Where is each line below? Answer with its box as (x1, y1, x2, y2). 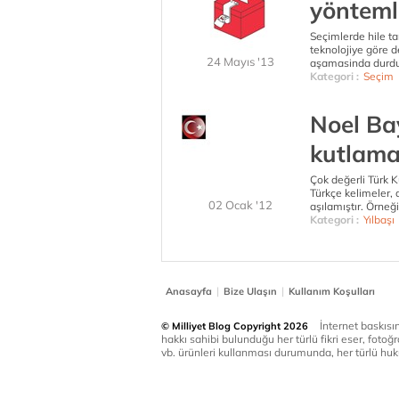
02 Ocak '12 (208, 198, 273, 212)
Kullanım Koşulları (289, 285, 375, 297)
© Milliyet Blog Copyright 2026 (161, 320, 308, 332)
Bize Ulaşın (224, 285, 277, 297)
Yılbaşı (363, 213, 395, 226)
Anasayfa (166, 285, 212, 297)
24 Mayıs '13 (207, 54, 274, 69)
